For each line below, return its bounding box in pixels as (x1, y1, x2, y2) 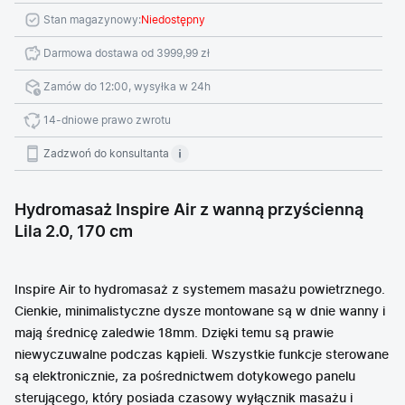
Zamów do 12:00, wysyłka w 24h (43, 81, 211, 92)
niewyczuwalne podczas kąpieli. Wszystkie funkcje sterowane (14, 349, 389, 362)
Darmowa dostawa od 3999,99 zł (43, 48, 210, 59)
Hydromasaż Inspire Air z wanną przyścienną (14, 202, 363, 219)
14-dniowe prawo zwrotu (43, 115, 171, 126)
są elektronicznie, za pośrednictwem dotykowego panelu (14, 371, 355, 383)
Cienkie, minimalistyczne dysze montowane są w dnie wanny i (14, 306, 385, 318)
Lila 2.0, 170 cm (14, 224, 133, 240)
